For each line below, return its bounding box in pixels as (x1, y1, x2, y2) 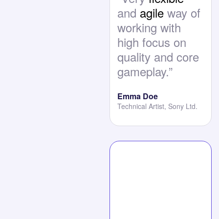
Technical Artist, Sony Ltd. (117, 101, 197, 111)
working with (117, 19, 181, 36)
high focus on (117, 33, 186, 51)
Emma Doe (117, 90, 158, 102)
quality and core (117, 48, 199, 66)
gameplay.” (117, 63, 173, 80)
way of (164, 4, 200, 22)
